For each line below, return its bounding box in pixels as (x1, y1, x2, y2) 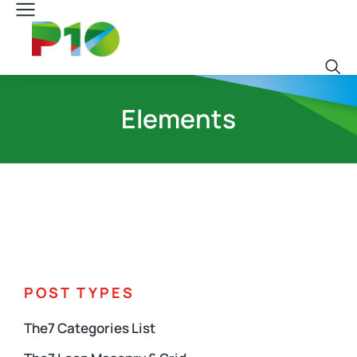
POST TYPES (24, 283, 135, 302)
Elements (121, 101, 236, 136)
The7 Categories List (24, 319, 155, 337)
